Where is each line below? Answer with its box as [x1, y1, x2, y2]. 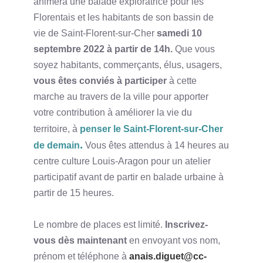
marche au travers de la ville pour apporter [33, 91, 208, 102]
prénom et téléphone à [33, 251, 129, 261]
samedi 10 [154, 28, 202, 38]
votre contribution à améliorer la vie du [33, 107, 192, 117]
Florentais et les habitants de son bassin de [33, 12, 214, 22]
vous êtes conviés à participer [33, 75, 167, 86]
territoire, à [33, 123, 80, 134]
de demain [33, 140, 80, 150]
